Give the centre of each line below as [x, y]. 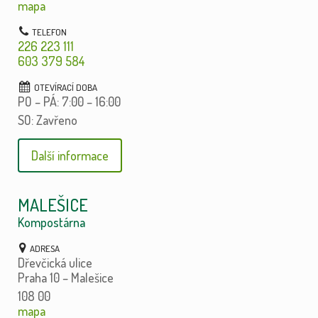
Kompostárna [51, 223]
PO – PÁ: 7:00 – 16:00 [69, 102]
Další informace [70, 156]
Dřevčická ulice [55, 263]
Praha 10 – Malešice [65, 278]
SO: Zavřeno [47, 120]
